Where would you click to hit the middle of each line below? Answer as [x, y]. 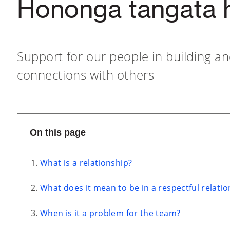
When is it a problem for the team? [110, 213]
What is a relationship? [86, 163]
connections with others [86, 75]
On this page [58, 132]
